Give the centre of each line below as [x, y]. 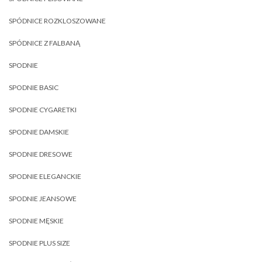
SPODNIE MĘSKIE [36, 221]
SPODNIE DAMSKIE [39, 132]
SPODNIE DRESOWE [41, 154]
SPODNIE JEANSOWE [43, 199]
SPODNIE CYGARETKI [43, 110]
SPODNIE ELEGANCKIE [45, 177]
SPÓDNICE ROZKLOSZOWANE [57, 21]
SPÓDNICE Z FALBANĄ [44, 43]
